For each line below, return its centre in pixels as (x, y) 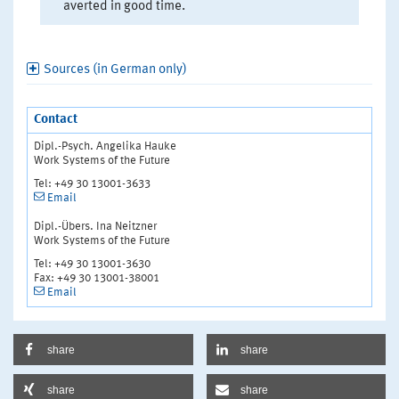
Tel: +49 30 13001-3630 (92, 264)
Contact (56, 119)
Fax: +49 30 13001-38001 (97, 278)
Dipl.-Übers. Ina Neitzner (95, 226)
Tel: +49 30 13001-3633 (92, 183)
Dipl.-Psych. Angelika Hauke (105, 146)
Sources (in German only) (115, 69)
